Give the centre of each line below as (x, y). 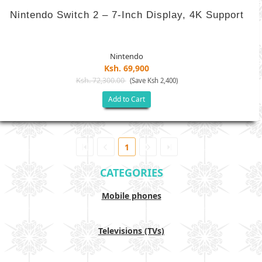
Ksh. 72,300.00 (101, 80)
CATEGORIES (131, 173)
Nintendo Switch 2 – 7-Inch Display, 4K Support (127, 15)
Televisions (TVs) (131, 231)
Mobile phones (131, 196)
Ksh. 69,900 (127, 68)
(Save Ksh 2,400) (154, 80)
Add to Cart (127, 99)
